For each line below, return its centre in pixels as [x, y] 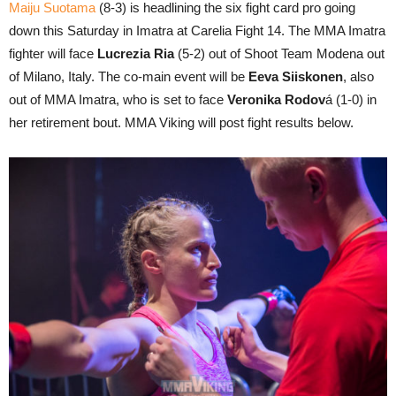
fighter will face [53, 53]
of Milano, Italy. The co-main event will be [129, 76]
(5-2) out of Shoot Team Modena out [279, 53]
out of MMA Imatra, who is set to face [118, 99]
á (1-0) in [351, 99]
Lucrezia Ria [136, 53]
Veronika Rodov [276, 99]
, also [358, 76]
